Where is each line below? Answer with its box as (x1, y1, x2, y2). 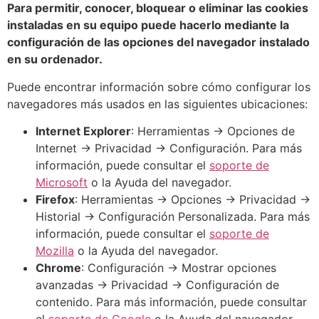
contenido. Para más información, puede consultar (36, 295, 307, 310)
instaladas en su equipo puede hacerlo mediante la (7, 18, 289, 33)
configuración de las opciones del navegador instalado (7, 35, 310, 50)
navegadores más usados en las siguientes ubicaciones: (7, 96, 308, 111)
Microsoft (36, 175, 88, 190)
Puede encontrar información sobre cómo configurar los (7, 79, 310, 94)
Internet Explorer (36, 124, 131, 139)
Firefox (36, 192, 75, 207)
